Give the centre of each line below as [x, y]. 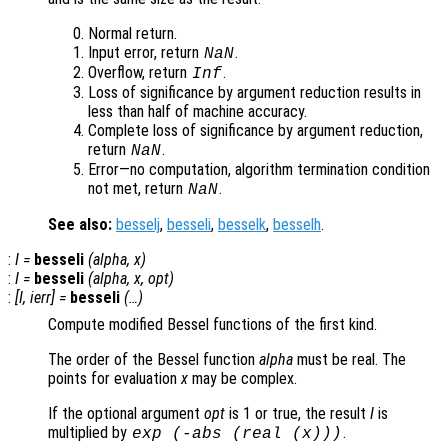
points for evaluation [114, 379]
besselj [138, 225]
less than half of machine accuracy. [197, 112]
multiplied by [89, 433]
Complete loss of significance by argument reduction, [255, 131]
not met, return [137, 189]
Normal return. [132, 34]
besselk [242, 225]
